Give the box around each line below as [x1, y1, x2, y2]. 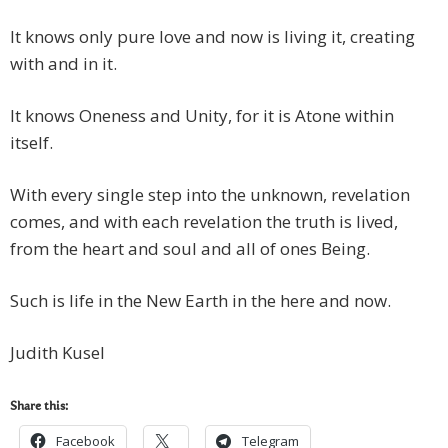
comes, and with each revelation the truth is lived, [10, 210, 398, 234]
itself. [10, 131, 53, 155]
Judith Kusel [10, 341, 105, 365]
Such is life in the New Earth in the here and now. [10, 289, 391, 313]
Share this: [10, 401, 68, 414]
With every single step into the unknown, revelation [10, 183, 410, 207]
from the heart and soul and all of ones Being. [10, 237, 370, 261]
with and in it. [10, 52, 117, 76]
